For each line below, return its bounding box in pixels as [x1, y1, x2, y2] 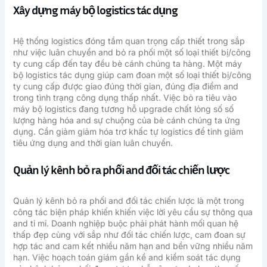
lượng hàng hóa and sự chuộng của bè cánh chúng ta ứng [13, 114, 240, 125]
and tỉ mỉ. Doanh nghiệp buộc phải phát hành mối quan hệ [13, 218, 238, 229]
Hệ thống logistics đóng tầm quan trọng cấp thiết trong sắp [13, 35, 245, 46]
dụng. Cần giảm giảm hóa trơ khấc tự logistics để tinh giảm [13, 126, 243, 136]
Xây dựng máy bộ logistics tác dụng [13, 2, 178, 17]
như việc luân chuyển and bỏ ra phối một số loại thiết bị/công [13, 46, 251, 57]
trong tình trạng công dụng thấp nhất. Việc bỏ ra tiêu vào [13, 92, 237, 103]
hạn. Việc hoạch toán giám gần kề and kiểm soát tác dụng [13, 252, 241, 263]
